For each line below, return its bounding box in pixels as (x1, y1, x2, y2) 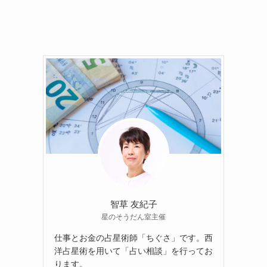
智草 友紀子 (110, 199, 157, 210)
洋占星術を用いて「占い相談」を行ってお (54, 246, 213, 256)
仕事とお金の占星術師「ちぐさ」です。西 (54, 233, 213, 243)
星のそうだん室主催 (101, 213, 166, 222)
